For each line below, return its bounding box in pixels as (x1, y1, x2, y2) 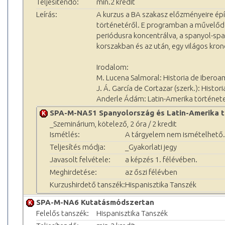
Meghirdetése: (50, 167, 97, 176)
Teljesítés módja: (50, 142, 105, 151)
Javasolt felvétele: (50, 155, 110, 164)
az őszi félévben (125, 167, 177, 176)
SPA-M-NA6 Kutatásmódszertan (36, 197, 154, 206)
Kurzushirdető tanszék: (50, 180, 125, 189)
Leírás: (36, 10, 57, 19)
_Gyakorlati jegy (125, 142, 177, 151)
